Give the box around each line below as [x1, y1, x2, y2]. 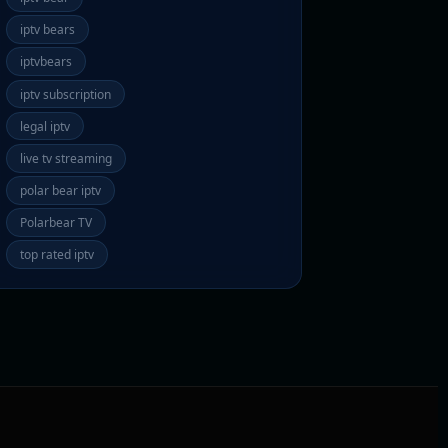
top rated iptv [20, 246, 95, 264]
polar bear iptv [20, 181, 102, 199]
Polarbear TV [20, 214, 93, 232]
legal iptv [20, 117, 71, 135]
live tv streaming [20, 149, 113, 167]
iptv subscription [20, 85, 112, 103]
